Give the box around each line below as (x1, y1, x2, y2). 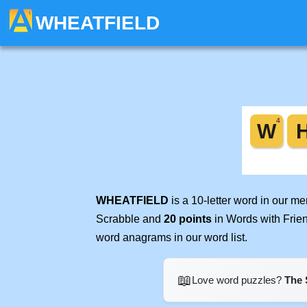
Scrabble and (96, 213, 164, 225)
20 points (164, 213, 212, 225)
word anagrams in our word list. (96, 232, 247, 243)
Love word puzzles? (191, 274, 284, 286)
